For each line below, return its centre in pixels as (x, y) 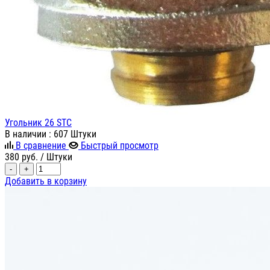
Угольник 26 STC (38, 123)
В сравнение (41, 146)
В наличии (27, 134)
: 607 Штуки (73, 134)
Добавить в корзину (46, 181)
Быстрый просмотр (120, 146)
